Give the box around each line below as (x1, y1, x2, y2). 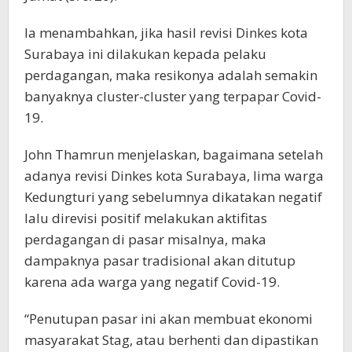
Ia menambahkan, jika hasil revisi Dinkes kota (24, 24, 308, 42)
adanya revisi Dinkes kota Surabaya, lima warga (24, 167, 324, 185)
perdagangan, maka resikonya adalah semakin (24, 66, 317, 84)
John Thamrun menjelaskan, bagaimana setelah (24, 145, 323, 163)
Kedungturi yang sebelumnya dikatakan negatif (24, 188, 322, 206)
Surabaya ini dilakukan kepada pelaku (24, 45, 266, 63)
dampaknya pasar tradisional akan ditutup (24, 251, 295, 269)
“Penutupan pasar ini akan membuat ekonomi (24, 310, 313, 328)
